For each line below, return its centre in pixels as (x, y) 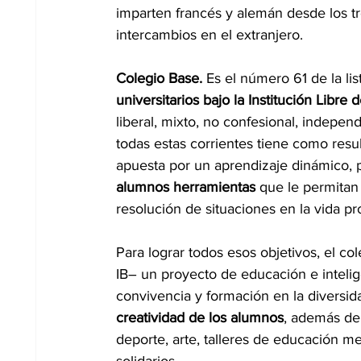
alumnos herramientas (186, 187)
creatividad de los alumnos (200, 317)
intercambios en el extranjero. (210, 34)
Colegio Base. (159, 78)
